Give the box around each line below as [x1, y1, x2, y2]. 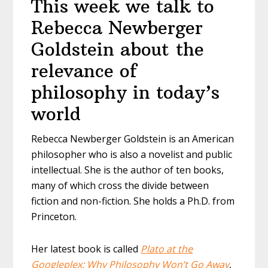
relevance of [31, 59, 138, 82]
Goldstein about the [31, 38, 205, 60]
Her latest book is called [31, 242, 141, 255]
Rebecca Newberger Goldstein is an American [31, 132, 234, 145]
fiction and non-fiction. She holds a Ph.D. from [31, 194, 235, 208]
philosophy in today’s [31, 81, 220, 103]
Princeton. [31, 209, 77, 223]
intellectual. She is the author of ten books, [31, 163, 224, 176]
